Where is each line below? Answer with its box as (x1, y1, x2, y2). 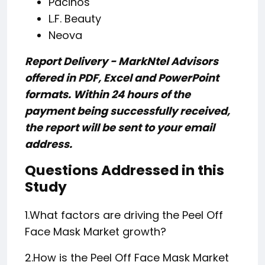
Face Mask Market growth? (25, 224, 166, 240)
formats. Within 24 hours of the (25, 87, 190, 102)
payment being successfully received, (25, 104, 230, 119)
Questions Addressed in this (25, 160, 224, 180)
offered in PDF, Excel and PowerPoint (25, 70, 219, 86)
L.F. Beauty (49, 11, 101, 27)
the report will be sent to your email (25, 120, 215, 135)
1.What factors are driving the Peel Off (25, 208, 223, 223)
